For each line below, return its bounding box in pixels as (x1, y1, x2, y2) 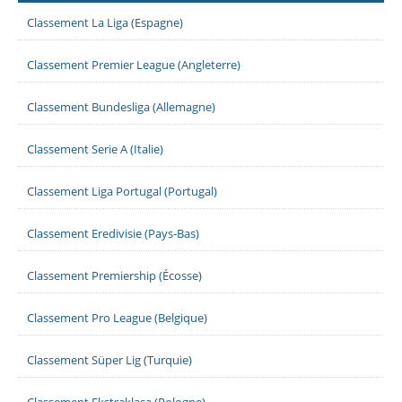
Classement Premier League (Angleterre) (27, 57, 240, 73)
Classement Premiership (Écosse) (27, 267, 202, 284)
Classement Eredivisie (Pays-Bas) (27, 225, 199, 241)
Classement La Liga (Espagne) (27, 14, 183, 31)
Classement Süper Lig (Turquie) (27, 352, 192, 368)
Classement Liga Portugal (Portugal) (27, 183, 217, 199)
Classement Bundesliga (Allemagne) (27, 99, 215, 115)
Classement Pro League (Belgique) (27, 310, 207, 326)
